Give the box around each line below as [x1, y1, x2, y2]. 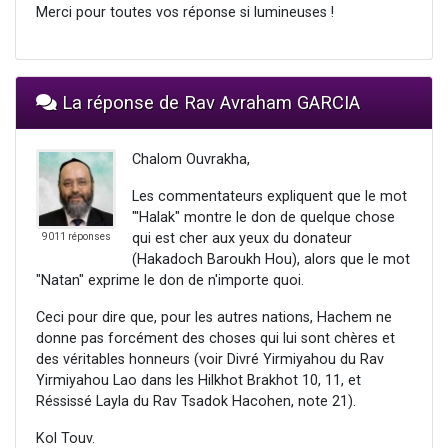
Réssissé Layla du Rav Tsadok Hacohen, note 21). [36, 393, 356, 411]
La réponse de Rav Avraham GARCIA [57, 92, 360, 114]
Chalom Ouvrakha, [132, 151, 250, 169]
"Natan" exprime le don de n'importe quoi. [36, 272, 304, 290]
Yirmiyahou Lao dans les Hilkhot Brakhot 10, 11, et [36, 372, 361, 390]
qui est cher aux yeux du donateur [132, 230, 352, 248]
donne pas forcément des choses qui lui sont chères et [36, 330, 395, 348]
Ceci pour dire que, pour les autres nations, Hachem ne [36, 309, 392, 327]
